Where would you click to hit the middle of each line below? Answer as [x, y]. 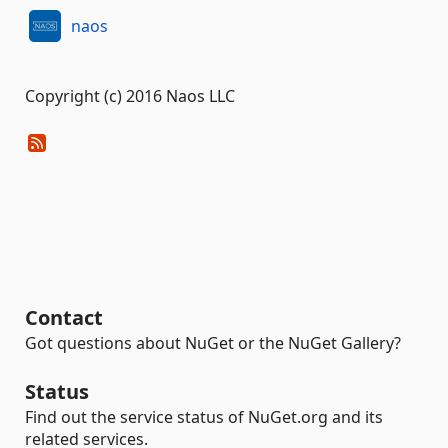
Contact [64, 317]
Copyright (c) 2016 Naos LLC [130, 96]
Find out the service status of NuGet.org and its [204, 417]
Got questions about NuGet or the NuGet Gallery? [213, 343]
